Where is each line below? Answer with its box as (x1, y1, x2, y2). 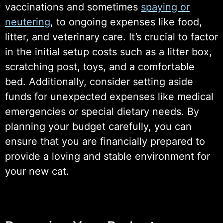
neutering (5, 15, 50, 28)
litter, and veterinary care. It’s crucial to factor (5, 30, 218, 43)
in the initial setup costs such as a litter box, (5, 45, 212, 58)
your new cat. (5, 165, 69, 177)
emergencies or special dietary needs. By (5, 105, 199, 117)
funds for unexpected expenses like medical (5, 90, 214, 103)
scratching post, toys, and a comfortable (5, 60, 195, 73)
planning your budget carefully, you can (5, 120, 192, 132)
